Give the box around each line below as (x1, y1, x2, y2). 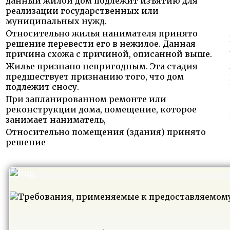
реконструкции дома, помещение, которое (6, 104, 197, 114)
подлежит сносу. (6, 81, 79, 92)
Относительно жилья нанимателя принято (6, 28, 198, 39)
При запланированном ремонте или (6, 93, 166, 104)
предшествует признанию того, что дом (6, 71, 184, 82)
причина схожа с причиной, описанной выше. (6, 48, 212, 59)
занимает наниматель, (6, 114, 106, 125)
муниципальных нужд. (6, 15, 107, 26)
